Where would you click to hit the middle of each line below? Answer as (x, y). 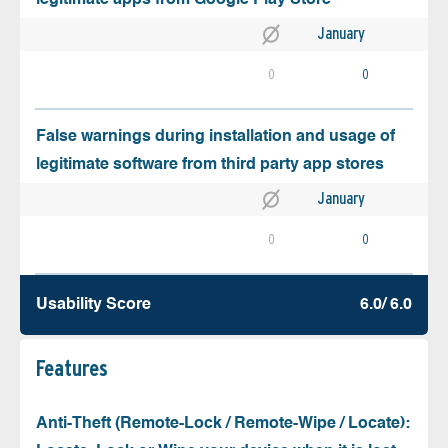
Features (72, 368)
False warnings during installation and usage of (215, 137)
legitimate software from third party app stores (210, 165)
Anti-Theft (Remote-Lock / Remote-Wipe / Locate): (223, 424)
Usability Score (93, 305)
